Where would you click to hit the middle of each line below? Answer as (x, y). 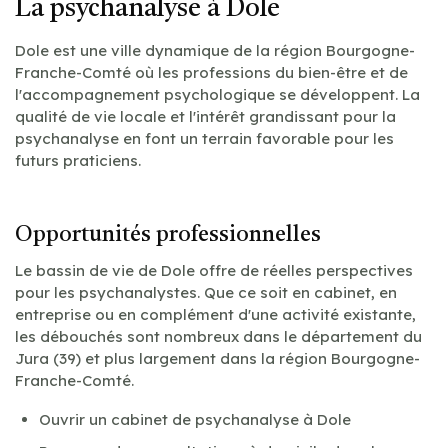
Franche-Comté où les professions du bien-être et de (211, 72)
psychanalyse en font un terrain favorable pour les (204, 138)
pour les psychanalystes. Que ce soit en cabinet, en (206, 292)
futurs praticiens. (78, 160)
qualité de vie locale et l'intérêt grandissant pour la (205, 116)
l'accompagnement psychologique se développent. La (217, 94)
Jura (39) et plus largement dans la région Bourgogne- (217, 358)
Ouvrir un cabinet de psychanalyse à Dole (195, 419)
